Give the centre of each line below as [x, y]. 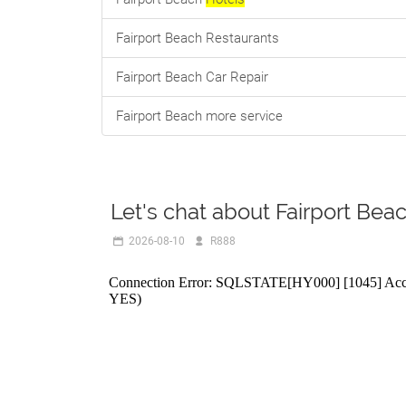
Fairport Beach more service [199, 116]
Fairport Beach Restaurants [198, 38]
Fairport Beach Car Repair [192, 77]
